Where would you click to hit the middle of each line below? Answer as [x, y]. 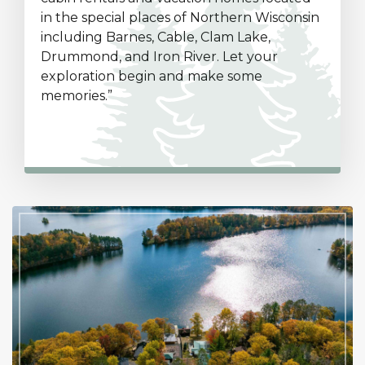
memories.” [77, 96]
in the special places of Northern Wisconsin [180, 18]
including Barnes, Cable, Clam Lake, [156, 37]
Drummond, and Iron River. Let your [159, 57]
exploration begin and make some [152, 76]
